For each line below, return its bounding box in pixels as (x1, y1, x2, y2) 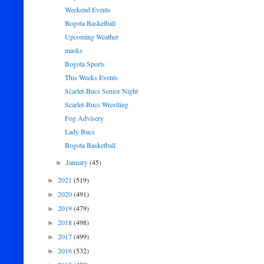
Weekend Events (64, 5, 111, 14)
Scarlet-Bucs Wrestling (64, 100, 128, 109)
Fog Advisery (64, 113, 104, 123)
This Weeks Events (64, 72, 118, 82)
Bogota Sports (64, 59, 105, 68)
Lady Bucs (64, 127, 95, 136)
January (66, 157, 90, 167)
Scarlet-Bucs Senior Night (64, 86, 138, 95)
